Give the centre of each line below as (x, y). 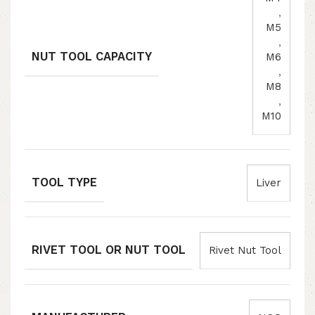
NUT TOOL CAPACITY (92, 57)
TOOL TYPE (64, 183)
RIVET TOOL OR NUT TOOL (109, 250)
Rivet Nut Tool (245, 251)
